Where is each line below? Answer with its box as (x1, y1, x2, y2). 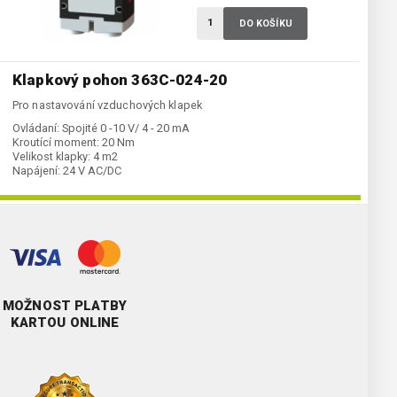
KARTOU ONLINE (10, 315, 120, 331)
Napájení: (12, 164, 60, 178)
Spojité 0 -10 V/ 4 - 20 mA (62, 121, 190, 136)
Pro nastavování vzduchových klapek (12, 98, 203, 113)
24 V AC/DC (63, 164, 121, 178)
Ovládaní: (12, 121, 59, 136)
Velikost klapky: (12, 150, 90, 164)
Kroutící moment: (12, 136, 99, 150)
